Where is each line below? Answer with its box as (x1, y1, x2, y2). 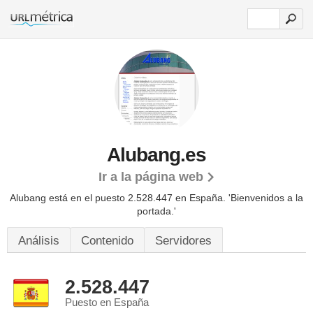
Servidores (155, 234, 212, 247)
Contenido (81, 234, 133, 247)
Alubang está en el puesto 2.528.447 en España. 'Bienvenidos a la (10, 192, 303, 203)
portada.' (137, 205, 176, 217)
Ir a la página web (98, 170, 203, 184)
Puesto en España (65, 297, 149, 308)
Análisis (18, 234, 59, 247)
